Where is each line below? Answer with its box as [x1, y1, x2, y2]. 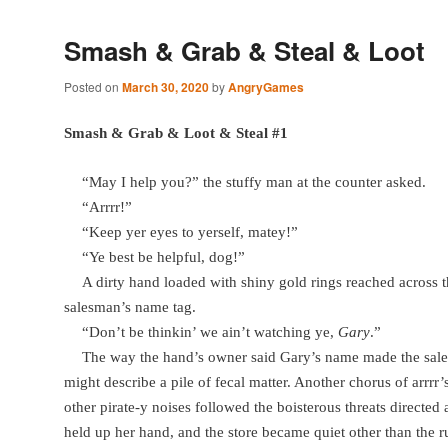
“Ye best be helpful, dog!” [82, 249, 245, 266]
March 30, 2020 [122, 77, 209, 96]
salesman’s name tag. [64, 299, 196, 316]
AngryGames [228, 77, 304, 96]
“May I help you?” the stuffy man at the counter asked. [82, 174, 426, 191]
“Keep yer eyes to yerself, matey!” [82, 224, 298, 241]
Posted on [64, 77, 122, 95]
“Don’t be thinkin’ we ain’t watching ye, [82, 324, 338, 341]
